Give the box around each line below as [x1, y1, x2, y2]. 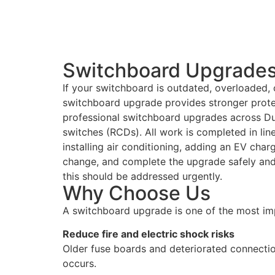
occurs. [63, 257, 96, 270]
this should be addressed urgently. [63, 169, 222, 182]
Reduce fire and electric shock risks [63, 228, 234, 241]
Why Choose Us [63, 180, 211, 205]
